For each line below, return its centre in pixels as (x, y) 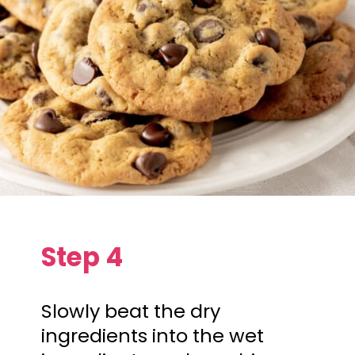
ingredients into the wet (153, 336)
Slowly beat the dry (131, 311)
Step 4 (82, 257)
